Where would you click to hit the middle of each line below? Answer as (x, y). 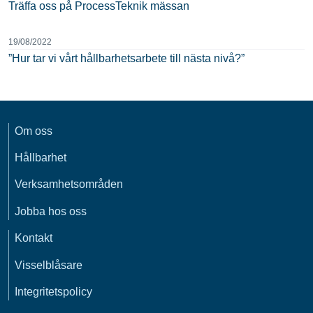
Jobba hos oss (51, 211)
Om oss (34, 131)
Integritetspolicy (53, 291)
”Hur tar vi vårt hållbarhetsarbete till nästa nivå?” (126, 58)
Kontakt (34, 238)
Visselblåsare (49, 265)
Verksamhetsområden (69, 184)
